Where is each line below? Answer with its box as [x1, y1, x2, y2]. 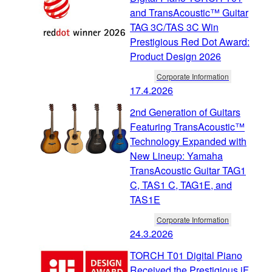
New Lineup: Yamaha [130, 148, 223, 163]
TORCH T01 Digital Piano [130, 248, 242, 262]
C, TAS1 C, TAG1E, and [130, 177, 232, 192]
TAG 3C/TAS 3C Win [130, 19, 219, 34]
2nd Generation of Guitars [130, 104, 240, 119]
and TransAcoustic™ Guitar [130, 5, 248, 19]
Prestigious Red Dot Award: [130, 34, 250, 49]
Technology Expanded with [130, 134, 246, 148]
